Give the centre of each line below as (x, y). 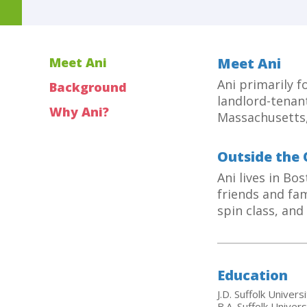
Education (253, 275)
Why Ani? (79, 111)
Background (88, 87)
